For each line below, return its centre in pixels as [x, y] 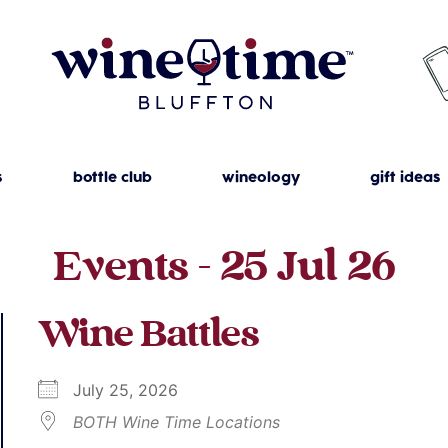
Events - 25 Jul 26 [224, 268]
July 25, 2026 [136, 390]
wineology [260, 178]
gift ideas [405, 178]
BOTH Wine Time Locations [177, 422]
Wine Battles [148, 336]
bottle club [112, 178]
